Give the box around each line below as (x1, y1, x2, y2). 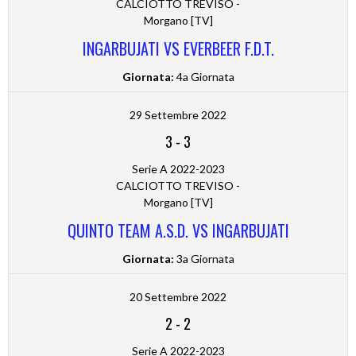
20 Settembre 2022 (130, 290, 226, 304)
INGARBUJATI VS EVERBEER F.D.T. (82, 37, 274, 61)
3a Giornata (173, 252, 234, 266)
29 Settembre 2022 (130, 108, 226, 122)
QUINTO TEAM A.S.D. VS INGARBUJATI (67, 219, 289, 243)
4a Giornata (173, 70, 234, 84)
